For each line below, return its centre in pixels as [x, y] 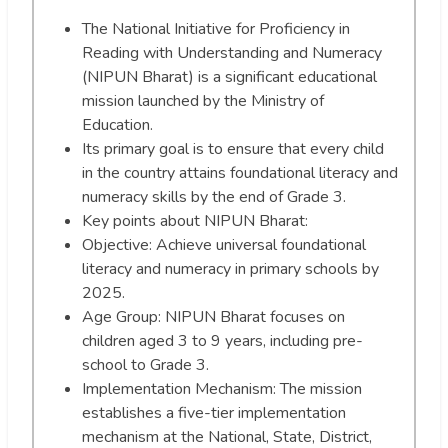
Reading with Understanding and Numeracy [232, 53]
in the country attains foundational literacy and [240, 173]
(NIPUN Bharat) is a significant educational [229, 77]
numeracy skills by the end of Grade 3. [214, 197]
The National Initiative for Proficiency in [216, 29]
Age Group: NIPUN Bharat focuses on [213, 317]
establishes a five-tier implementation [214, 413]
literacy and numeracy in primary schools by [230, 269]
